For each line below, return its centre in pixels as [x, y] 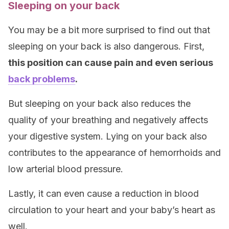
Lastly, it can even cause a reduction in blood [104, 193]
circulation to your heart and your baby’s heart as [112, 210]
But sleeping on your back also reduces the [99, 104]
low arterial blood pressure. [66, 169]
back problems [42, 79]
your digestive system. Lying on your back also [108, 136]
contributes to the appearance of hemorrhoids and [114, 153]
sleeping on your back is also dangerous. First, [106, 46]
